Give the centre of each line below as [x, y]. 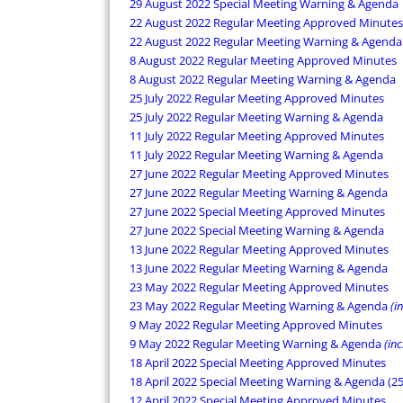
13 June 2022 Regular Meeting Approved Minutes [259, 250]
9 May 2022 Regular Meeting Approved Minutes [256, 325]
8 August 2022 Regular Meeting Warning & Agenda [263, 80]
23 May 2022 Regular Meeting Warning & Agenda [260, 306]
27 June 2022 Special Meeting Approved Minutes [257, 212]
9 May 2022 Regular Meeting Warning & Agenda [257, 344]
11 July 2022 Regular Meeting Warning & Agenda [256, 155]
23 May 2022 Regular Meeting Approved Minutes [259, 287]
